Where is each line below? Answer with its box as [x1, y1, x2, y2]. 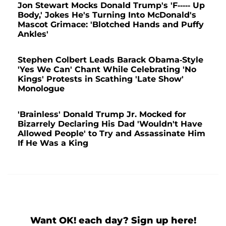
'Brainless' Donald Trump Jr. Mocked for [18, 109, 186, 120]
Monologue [18, 84, 65, 94]
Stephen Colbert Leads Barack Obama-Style [18, 55, 203, 65]
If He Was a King [18, 138, 88, 148]
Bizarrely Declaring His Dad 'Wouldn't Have [18, 119, 202, 129]
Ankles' [18, 29, 48, 39]
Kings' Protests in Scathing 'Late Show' [18, 74, 184, 84]
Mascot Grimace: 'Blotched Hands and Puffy [18, 20, 204, 30]
